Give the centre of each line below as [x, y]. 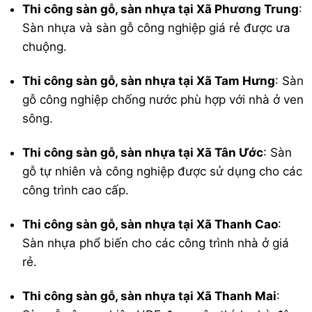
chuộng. [45, 46]
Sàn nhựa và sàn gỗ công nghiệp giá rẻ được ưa [157, 28]
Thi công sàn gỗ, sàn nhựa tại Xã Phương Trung [161, 9]
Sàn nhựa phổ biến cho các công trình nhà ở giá [156, 243]
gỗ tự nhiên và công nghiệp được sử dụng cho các [163, 172]
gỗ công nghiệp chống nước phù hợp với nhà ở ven [163, 99]
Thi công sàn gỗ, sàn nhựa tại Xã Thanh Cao [150, 225]
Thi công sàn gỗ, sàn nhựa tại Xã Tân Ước [143, 153]
